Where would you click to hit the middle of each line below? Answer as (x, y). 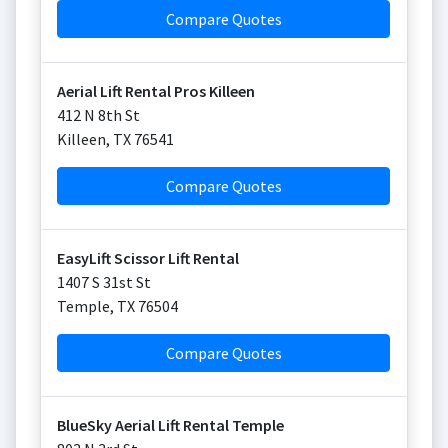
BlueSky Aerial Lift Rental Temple (170, 425)
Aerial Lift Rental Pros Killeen (156, 91)
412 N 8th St (98, 115)
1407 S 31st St (104, 282)
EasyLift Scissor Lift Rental (148, 258)
